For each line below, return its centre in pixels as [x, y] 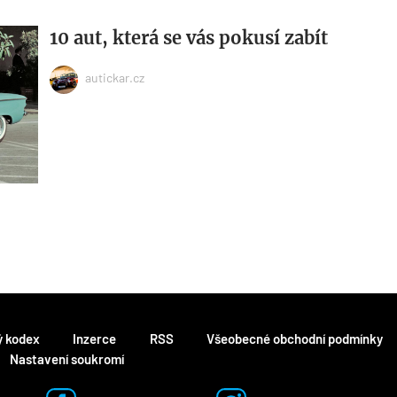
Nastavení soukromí [67, 359]
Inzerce [95, 339]
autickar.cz [114, 78]
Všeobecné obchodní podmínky [294, 339]
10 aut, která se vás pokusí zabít [188, 37]
